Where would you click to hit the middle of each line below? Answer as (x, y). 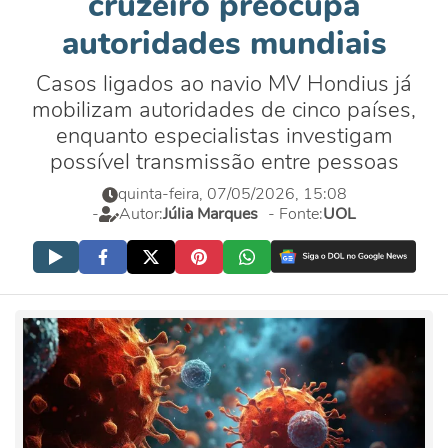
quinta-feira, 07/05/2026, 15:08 (232, 194)
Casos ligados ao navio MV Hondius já (224, 84)
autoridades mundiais (224, 43)
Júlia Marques (210, 214)
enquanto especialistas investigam (224, 136)
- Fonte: (295, 214)
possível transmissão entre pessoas (224, 162)
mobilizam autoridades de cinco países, (224, 110)
